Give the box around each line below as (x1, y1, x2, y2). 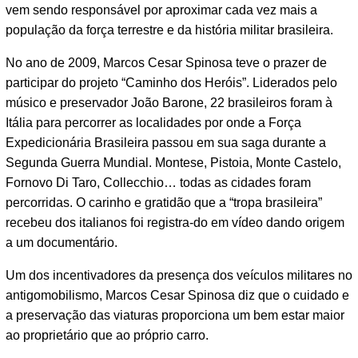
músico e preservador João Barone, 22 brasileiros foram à (6, 96, 332, 110)
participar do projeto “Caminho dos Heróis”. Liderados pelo (6, 76, 337, 90)
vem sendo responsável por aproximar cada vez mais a (6, 3, 317, 18)
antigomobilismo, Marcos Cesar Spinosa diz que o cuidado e (6, 288, 349, 303)
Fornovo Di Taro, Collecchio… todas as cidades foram (6, 176, 311, 190)
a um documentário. (6, 236, 117, 250)
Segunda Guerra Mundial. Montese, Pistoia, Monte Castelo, (6, 156, 341, 170)
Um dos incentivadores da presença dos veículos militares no (6, 268, 352, 283)
